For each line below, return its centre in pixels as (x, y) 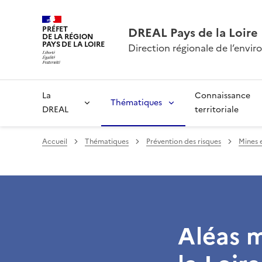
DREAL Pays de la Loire (193, 33)
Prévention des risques (184, 142)
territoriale (217, 110)
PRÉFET (55, 29)
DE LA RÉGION (68, 37)
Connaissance (223, 96)
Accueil (55, 142)
